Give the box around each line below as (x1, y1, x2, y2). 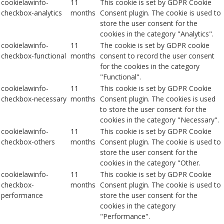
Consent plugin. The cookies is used (100, 94, 215, 104)
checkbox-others (1, 137, 55, 147)
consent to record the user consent (100, 51, 214, 61)
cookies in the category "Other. (100, 158, 200, 168)
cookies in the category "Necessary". (100, 115, 219, 125)
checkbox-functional (1, 51, 66, 61)
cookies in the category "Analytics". (100, 29, 213, 39)
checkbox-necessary (1, 94, 66, 104)
